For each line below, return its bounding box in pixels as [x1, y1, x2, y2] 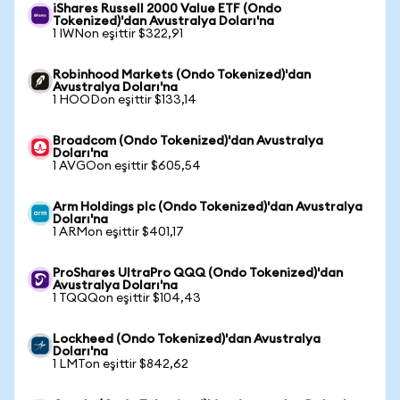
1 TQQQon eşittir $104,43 [53, 292, 201, 304]
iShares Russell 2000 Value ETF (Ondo [53, 3, 281, 15]
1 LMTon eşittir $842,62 [53, 358, 188, 371]
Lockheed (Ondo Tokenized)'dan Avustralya [53, 333, 321, 346]
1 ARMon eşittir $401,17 [53, 226, 184, 238]
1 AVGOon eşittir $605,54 [53, 160, 201, 172]
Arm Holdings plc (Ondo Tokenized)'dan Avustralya [53, 201, 362, 213]
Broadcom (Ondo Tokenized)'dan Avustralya [53, 135, 323, 147]
